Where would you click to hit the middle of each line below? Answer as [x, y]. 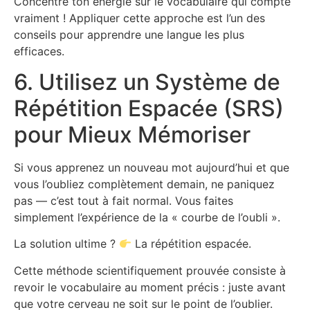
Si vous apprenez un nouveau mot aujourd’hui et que [152, 167]
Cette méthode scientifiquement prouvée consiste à [150, 270]
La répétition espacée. [192, 244]
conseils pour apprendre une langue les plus [129, 34]
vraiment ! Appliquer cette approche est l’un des [139, 18]
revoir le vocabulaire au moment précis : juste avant [150, 287]
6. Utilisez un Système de [147, 82]
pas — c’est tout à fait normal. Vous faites [124, 200]
